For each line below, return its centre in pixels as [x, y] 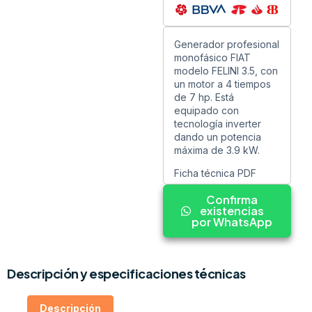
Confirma [232, 200]
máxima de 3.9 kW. [217, 150]
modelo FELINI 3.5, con [226, 70]
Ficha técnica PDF [215, 173]
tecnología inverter [218, 123]
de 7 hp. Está [204, 97]
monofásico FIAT [212, 57]
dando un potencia [218, 136]
